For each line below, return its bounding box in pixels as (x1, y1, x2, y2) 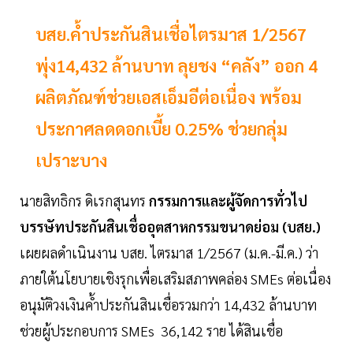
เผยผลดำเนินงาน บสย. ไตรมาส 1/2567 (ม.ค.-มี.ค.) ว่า (20, 243, 321, 262)
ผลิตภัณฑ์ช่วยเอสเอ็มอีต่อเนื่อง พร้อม (35, 86, 302, 109)
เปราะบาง (35, 149, 107, 172)
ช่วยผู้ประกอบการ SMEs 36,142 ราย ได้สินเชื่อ (20, 321, 283, 340)
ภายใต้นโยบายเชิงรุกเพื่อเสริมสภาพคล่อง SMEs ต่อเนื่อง (20, 269, 331, 288)
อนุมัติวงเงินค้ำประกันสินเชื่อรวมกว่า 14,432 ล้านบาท (20, 295, 317, 314)
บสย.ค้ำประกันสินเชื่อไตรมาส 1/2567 (35, 23, 307, 46)
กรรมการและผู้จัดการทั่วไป (149, 191, 307, 210)
